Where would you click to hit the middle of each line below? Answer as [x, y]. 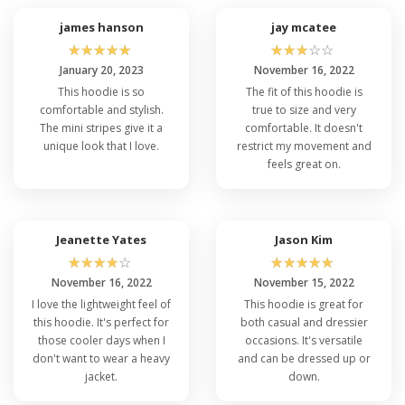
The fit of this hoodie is [304, 91]
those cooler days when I [101, 340]
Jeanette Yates [101, 239]
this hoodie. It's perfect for [101, 322]
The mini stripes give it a [101, 127]
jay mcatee [304, 27]
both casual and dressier [304, 322]
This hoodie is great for [304, 304]
